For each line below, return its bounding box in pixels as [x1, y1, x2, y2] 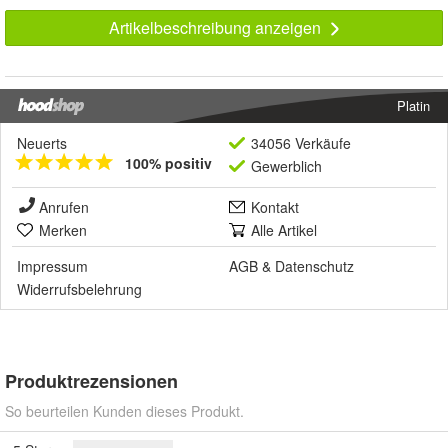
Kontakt [251, 196, 299, 217]
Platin [397, 95, 430, 115]
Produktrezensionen [5, 367, 178, 394]
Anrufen [39, 196, 89, 217]
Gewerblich [251, 155, 322, 176]
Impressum [17, 255, 88, 276]
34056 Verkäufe [251, 132, 351, 153]
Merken [39, 219, 87, 240]
